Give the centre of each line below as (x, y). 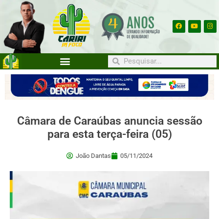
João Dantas (93, 156)
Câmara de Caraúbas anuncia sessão (109, 121)
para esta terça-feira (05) (109, 134)
